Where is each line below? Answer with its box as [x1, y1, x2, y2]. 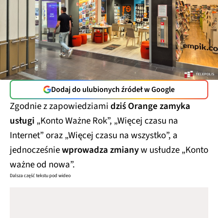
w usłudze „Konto [139, 144, 208, 157]
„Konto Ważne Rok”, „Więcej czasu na [36, 114, 178, 128]
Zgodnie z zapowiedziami [10, 100, 110, 113]
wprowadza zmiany [62, 144, 139, 157]
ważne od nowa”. [10, 158, 75, 172]
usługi [10, 114, 36, 128]
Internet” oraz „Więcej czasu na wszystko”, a [10, 129, 178, 143]
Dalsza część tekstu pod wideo [10, 172, 71, 180]
